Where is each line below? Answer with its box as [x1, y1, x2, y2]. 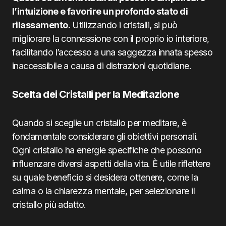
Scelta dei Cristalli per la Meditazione [12, 88, 179, 100]
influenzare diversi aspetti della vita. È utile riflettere [12, 158, 210, 169]
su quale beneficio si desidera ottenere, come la [12, 172, 198, 183]
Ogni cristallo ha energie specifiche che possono [12, 145, 202, 155]
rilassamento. [12, 20, 70, 30]
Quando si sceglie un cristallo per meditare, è [12, 118, 187, 128]
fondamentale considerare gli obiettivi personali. [12, 131, 198, 142]
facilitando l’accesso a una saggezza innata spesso [12, 47, 212, 58]
